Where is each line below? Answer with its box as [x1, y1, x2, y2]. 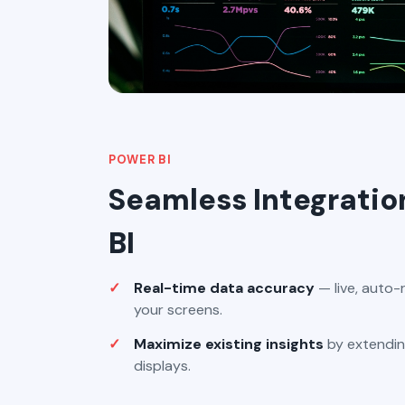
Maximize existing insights [134, 334, 324, 353]
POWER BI [108, 151, 172, 167]
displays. [134, 355, 191, 375]
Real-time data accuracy [134, 278, 315, 297]
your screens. [134, 299, 222, 319]
